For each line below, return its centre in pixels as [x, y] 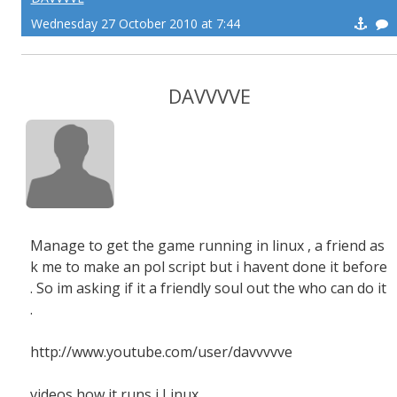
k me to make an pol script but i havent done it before [209, 267]
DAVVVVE [209, 96]
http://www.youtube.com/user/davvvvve [161, 352]
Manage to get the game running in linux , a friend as [207, 245]
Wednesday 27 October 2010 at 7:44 [135, 23]
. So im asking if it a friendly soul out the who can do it [208, 288]
